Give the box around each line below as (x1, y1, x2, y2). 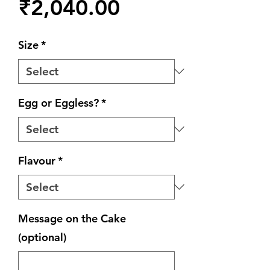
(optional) (18, 230, 66, 244)
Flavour (18, 153, 55, 168)
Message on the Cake (18, 211, 126, 225)
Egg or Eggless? (18, 95, 99, 110)
